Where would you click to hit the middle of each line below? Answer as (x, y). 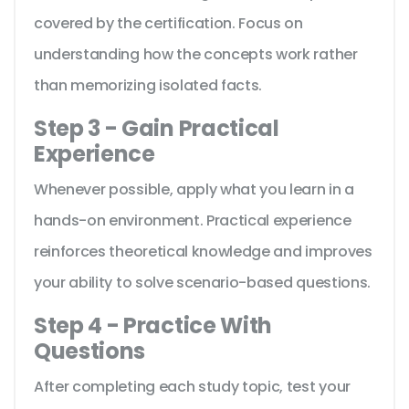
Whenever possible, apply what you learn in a (194, 190)
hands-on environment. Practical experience (193, 221)
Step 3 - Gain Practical (157, 129)
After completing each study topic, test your (192, 387)
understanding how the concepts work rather (196, 55)
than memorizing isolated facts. (148, 86)
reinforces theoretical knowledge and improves (203, 252)
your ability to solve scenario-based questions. (202, 283)
